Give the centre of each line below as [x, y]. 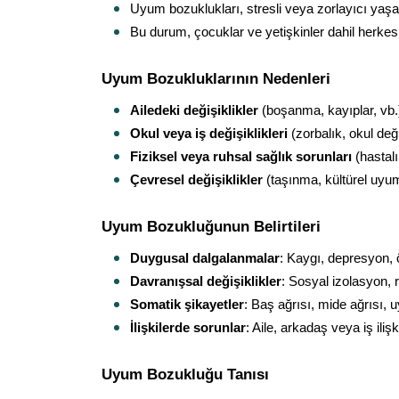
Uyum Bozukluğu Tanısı [185, 374]
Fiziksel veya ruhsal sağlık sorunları [241, 157]
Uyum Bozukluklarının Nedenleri [216, 78]
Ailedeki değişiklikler [194, 110]
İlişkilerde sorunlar [188, 328]
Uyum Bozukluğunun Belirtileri [211, 226]
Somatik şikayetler [187, 305]
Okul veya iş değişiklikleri [209, 134]
